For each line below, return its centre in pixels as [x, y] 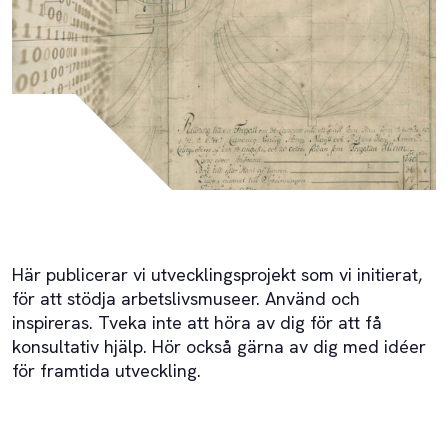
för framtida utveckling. [106, 370]
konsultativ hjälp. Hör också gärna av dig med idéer [219, 346]
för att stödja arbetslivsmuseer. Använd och [186, 298]
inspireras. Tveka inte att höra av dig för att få [197, 322]
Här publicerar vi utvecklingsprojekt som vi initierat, [217, 274]
